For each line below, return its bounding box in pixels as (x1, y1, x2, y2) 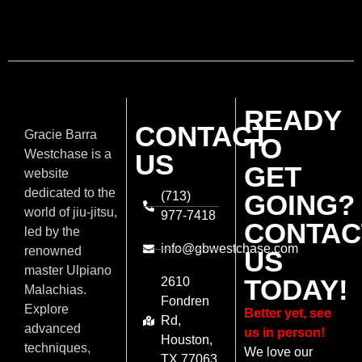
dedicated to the (24, 186, 116, 200)
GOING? (244, 189, 356, 221)
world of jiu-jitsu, (24, 205, 117, 220)
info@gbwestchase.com (161, 242, 299, 256)
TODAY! (244, 274, 349, 306)
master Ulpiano (24, 263, 112, 278)
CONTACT (134, 120, 269, 153)
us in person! (244, 326, 326, 340)
